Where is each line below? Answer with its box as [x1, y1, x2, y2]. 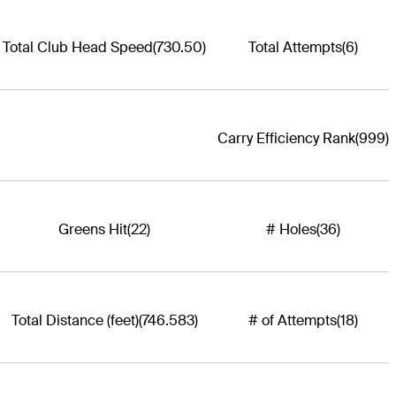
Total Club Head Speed [3, 38, 153, 57]
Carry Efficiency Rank [217, 129, 355, 148]
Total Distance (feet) [11, 311, 139, 331]
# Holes [265, 220, 316, 240]
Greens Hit [58, 220, 127, 240]
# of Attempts [247, 311, 337, 331]
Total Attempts [247, 38, 342, 57]
